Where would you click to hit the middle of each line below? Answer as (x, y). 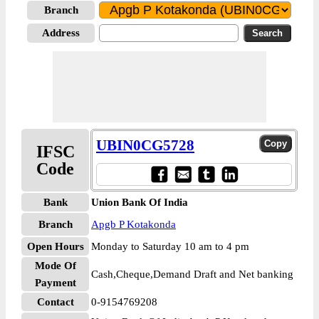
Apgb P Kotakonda (134, 224)
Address (61, 33)
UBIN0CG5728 (145, 145)
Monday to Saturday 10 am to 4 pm (170, 246)
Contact (55, 302)
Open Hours (55, 246)
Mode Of (55, 266)
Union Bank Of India (140, 202)
